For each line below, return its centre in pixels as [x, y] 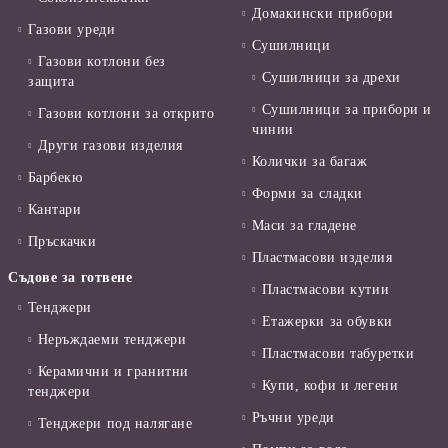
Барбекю [55, 178]
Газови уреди [71, 30]
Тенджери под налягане [115, 424]
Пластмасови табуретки [338, 354]
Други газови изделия [110, 146]
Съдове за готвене [70, 278]
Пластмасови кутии [325, 290]
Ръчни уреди [293, 418]
